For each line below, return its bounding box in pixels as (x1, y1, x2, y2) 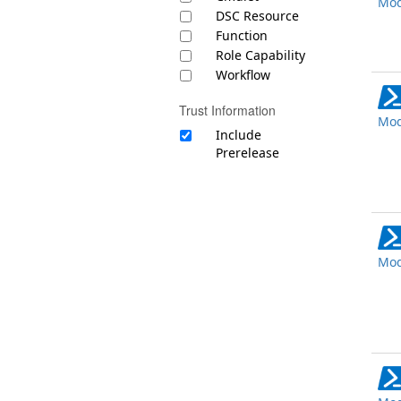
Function (215, 27, 268, 44)
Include (215, 126, 261, 143)
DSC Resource (215, 7, 299, 24)
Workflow (215, 66, 270, 83)
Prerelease (215, 144, 279, 161)
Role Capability (215, 47, 305, 64)
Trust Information (178, 101, 276, 119)
